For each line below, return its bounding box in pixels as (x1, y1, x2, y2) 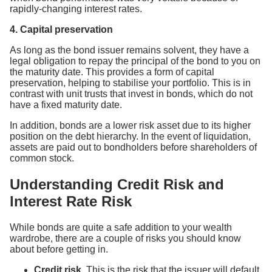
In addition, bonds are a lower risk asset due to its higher (10, 120, 251, 131)
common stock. (10, 152, 74, 163)
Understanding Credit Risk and (10, 175, 224, 192)
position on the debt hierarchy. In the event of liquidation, (10, 131, 251, 141)
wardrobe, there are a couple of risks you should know (10, 233, 241, 243)
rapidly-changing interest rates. (10, 3, 142, 14)
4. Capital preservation (10, 24, 113, 35)
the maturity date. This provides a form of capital (10, 66, 214, 77)
